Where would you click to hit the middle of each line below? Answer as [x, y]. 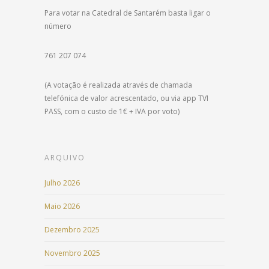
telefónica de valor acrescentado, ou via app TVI [126, 98]
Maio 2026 [62, 207]
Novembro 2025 [72, 253]
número [58, 26]
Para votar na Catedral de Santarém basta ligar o [128, 13]
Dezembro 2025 [72, 230]
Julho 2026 [62, 183]
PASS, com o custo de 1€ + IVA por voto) [112, 112]
